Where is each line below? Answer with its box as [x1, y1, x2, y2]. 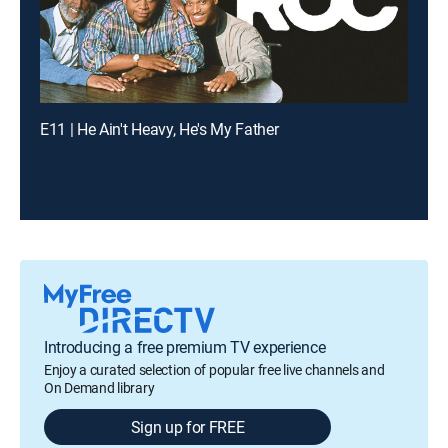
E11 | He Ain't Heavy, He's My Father [40, 118, 279, 140]
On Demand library [44, 378, 155, 397]
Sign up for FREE [130, 416, 245, 438]
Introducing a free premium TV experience [44, 336, 326, 358]
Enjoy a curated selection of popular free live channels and [44, 360, 385, 379]
